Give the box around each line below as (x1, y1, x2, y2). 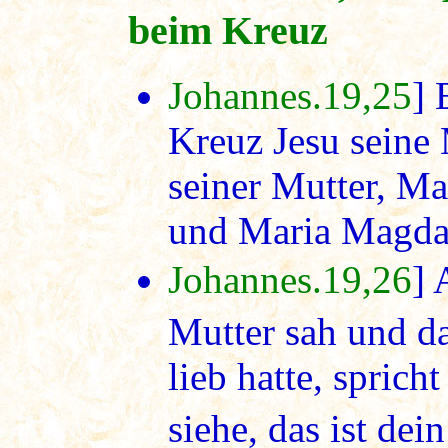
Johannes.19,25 (168, 74, 412, 118)
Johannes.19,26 (168, 258, 412, 302)
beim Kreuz (128, 8, 328, 54)
